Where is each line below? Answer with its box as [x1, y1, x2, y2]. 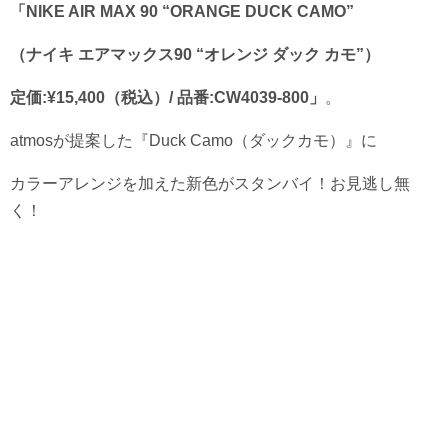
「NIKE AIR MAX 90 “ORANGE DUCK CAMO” [10, 2, 354, 20]
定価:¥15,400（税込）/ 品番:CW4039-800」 [10, 88, 325, 106]
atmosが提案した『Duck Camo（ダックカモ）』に [10, 131, 377, 149]
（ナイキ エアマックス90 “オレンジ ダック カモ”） [10, 45, 380, 63]
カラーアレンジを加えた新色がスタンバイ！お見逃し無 [10, 174, 410, 192]
